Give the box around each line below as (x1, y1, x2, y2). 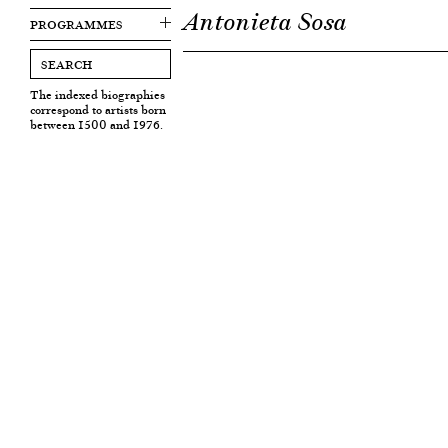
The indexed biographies (30, 85, 165, 104)
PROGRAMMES (30, 15, 123, 34)
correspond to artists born (30, 100, 166, 119)
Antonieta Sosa (183, 6, 348, 38)
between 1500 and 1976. (30, 115, 163, 134)
